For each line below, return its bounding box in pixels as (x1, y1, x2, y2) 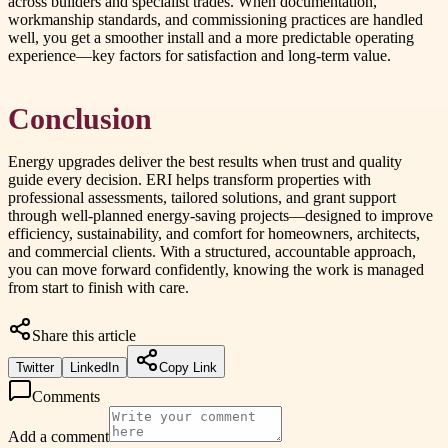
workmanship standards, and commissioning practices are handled (8, 11, 423, 29)
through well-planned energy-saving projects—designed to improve (8, 206, 433, 224)
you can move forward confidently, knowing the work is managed (8, 260, 424, 278)
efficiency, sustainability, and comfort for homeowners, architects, (8, 224, 420, 242)
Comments (32, 387, 100, 405)
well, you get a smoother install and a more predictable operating (8, 29, 414, 47)
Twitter (16, 359, 54, 375)
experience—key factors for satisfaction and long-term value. (8, 47, 391, 65)
